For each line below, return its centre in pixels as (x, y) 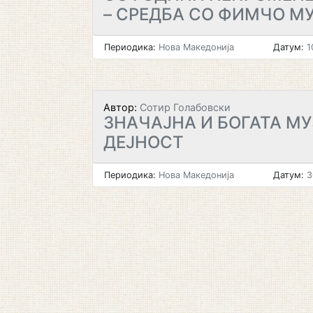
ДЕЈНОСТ (144, 142)
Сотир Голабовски (184, 107)
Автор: (120, 107)
